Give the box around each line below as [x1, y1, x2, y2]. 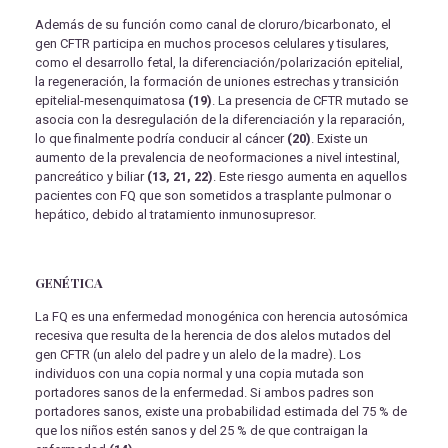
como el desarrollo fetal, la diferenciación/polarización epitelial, [35, 55, 403, 71]
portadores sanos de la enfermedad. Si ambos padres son [35, 385, 374, 401]
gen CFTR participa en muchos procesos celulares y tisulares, [35, 36, 389, 52]
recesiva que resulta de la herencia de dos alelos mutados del [35, 328, 391, 344]
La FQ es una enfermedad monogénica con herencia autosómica [35, 309, 408, 325]
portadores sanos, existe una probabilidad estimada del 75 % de [35, 404, 407, 420]
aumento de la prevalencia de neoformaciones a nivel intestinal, [35, 150, 400, 166]
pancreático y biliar [35, 169, 147, 185]
